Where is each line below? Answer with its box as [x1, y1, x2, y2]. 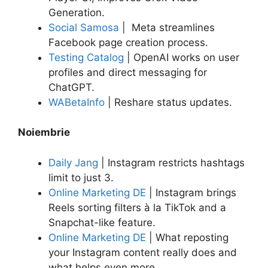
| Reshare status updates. [105, 96, 232, 108]
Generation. [48, 6, 105, 19]
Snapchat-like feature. [48, 216, 156, 229]
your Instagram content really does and [48, 246, 237, 258]
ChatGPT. [48, 81, 95, 93]
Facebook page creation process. [48, 36, 208, 48]
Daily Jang [48, 156, 98, 169]
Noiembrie [18, 126, 70, 139]
